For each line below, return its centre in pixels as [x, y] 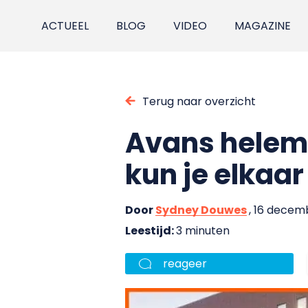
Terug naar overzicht [199, 101]
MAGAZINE [263, 26]
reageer [185, 263]
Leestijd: [151, 230]
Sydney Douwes [201, 210]
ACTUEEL [65, 26]
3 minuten [203, 230]
